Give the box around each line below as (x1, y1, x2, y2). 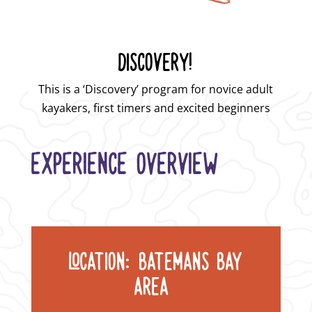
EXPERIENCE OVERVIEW (31, 142, 219, 181)
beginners (217, 100, 270, 116)
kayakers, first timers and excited (41, 100, 217, 116)
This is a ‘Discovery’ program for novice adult (38, 81, 274, 97)
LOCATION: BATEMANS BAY (69, 243, 243, 276)
